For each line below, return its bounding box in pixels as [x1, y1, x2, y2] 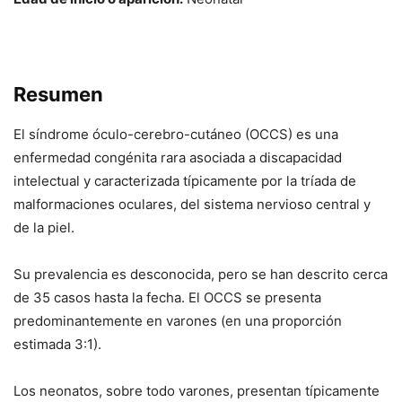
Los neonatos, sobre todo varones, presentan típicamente [13, 382, 380, 400]
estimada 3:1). [13, 336, 101, 354]
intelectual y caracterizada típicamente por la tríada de [13, 172, 356, 190]
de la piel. [13, 219, 74, 237]
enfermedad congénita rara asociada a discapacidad [13, 149, 342, 167]
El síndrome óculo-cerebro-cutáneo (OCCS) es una [13, 126, 338, 144]
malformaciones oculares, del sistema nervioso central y [13, 196, 371, 214]
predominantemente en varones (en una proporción [13, 312, 342, 330]
